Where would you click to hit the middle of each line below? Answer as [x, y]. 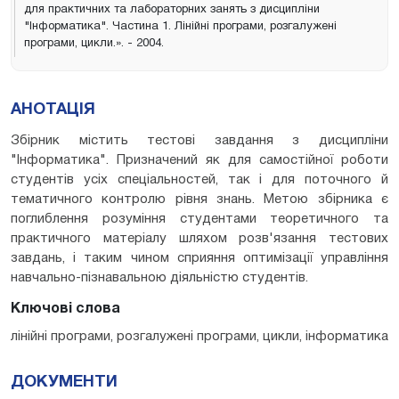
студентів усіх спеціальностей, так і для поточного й [199, 179]
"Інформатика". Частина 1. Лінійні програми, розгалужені [180, 26]
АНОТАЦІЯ [53, 110]
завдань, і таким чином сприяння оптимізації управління [199, 258]
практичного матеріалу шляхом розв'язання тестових [199, 238]
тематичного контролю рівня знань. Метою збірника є [199, 199]
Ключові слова [65, 309]
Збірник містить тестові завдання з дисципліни [199, 140]
